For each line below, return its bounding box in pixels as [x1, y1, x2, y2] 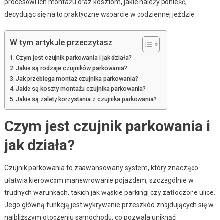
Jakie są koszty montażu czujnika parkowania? [16, 84, 146, 92]
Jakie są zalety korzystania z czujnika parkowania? [16, 95, 157, 103]
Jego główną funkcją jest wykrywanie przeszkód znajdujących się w [4, 200, 214, 209]
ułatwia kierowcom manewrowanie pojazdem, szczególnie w [4, 176, 193, 184]
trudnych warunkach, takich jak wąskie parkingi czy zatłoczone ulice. [4, 188, 215, 196]
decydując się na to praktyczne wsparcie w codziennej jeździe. [4, 10, 196, 18]
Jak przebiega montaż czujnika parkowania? [16, 74, 138, 82]
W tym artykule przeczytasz [9, 37, 112, 48]
